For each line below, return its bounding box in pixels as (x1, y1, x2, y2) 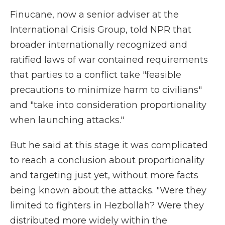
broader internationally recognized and (10, 39, 187, 50)
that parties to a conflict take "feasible (10, 69, 181, 80)
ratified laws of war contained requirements (10, 54, 208, 65)
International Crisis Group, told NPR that (10, 24, 191, 35)
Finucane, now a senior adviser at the (10, 9, 179, 20)
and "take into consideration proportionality (10, 99, 206, 110)
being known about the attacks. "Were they (10, 185, 206, 196)
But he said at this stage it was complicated (10, 140, 208, 151)
